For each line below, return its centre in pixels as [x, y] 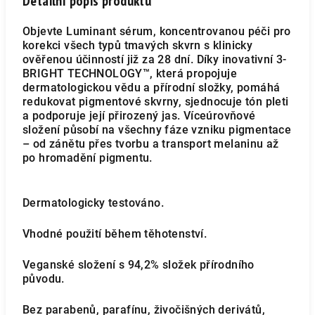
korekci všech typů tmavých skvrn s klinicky [138, 45]
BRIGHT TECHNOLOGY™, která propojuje [130, 73]
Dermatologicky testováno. [93, 203]
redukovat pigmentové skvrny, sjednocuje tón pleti [156, 102]
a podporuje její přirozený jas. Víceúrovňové [139, 116]
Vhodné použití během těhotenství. [115, 234]
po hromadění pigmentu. [89, 158]
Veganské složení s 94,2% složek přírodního [139, 265]
